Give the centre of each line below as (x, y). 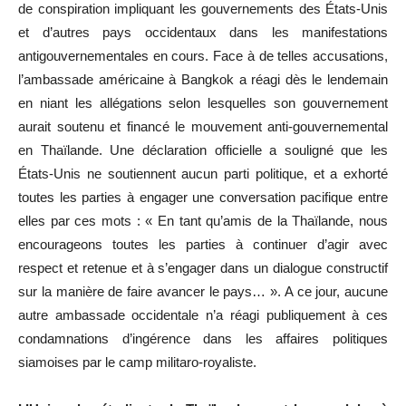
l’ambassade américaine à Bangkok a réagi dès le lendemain (203, 79)
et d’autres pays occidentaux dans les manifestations (203, 32)
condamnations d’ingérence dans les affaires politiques (203, 338)
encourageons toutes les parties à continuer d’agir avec (203, 244)
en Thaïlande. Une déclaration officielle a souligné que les (203, 150)
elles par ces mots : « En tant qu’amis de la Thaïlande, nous (203, 220)
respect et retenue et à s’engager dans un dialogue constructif (203, 267)
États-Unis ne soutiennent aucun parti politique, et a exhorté (203, 173)
